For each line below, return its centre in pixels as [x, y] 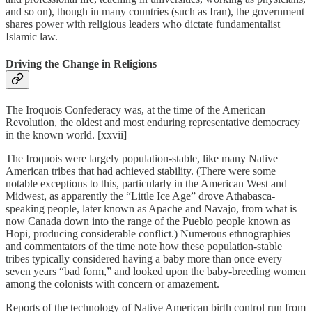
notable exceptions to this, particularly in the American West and [146, 184]
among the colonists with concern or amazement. [112, 284]
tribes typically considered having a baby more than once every [144, 259]
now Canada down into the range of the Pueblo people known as [148, 221]
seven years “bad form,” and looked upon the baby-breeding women [156, 272]
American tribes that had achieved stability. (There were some [141, 171]
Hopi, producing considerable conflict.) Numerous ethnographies [148, 234]
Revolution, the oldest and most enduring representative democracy [153, 123]
